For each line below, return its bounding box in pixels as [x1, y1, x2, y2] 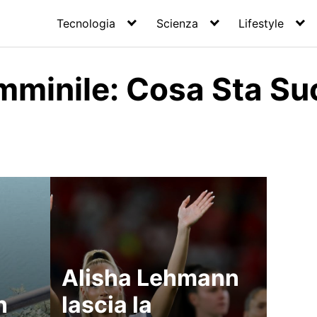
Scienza [156, 16, 198, 30]
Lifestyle [238, 16, 284, 30]
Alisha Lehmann [61, 264, 239, 292]
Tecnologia [57, 16, 116, 30]
